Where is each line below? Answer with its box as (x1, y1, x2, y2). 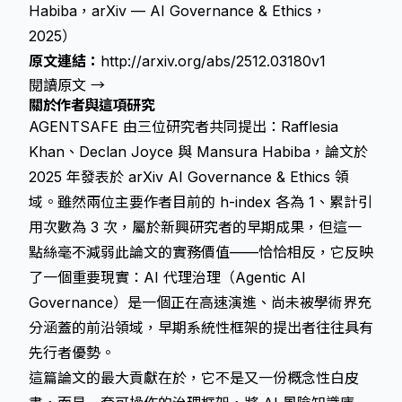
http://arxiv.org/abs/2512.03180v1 (100, 52, 326, 70)
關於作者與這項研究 (29, 96, 155, 114)
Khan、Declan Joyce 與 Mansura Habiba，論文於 (29, 143, 368, 161)
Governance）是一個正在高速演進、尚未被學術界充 (29, 293, 371, 311)
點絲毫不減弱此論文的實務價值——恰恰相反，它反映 (29, 243, 373, 261)
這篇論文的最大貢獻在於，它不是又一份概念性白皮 (29, 369, 359, 387)
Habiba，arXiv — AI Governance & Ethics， (29, 2, 327, 20)
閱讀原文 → (29, 76, 105, 94)
